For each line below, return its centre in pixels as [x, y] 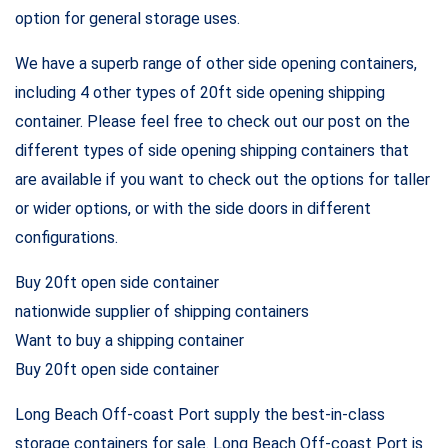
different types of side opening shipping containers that [212, 150]
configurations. [66, 237]
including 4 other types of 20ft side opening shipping [200, 92]
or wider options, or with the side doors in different [193, 208]
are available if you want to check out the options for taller [222, 179]
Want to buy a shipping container [129, 340]
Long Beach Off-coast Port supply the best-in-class [200, 414]
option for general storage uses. [127, 18]
